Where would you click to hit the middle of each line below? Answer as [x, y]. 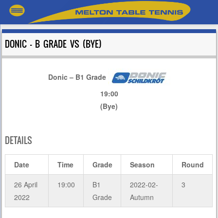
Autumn [142, 197]
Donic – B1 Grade [77, 77]
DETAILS [19, 140]
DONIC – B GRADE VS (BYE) [54, 44]
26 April [26, 184]
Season [142, 164]
